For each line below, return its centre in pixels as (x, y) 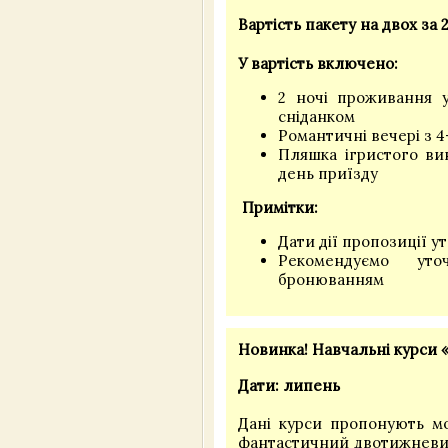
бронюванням (331, 279)
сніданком (316, 116)
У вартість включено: (318, 63)
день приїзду (328, 173)
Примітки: (278, 207)
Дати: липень (289, 386)
